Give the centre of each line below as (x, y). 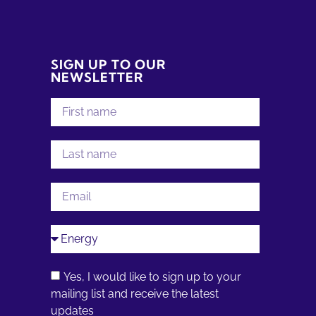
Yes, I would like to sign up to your (152, 276)
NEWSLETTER (97, 78)
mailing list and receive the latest (135, 293)
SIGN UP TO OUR (108, 65)
